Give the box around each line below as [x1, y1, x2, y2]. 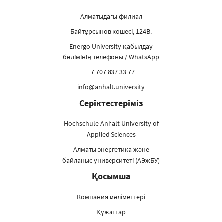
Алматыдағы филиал [80, 11, 142, 21]
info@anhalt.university [77, 82, 145, 91]
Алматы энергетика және [73, 144, 149, 154]
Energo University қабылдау [69, 41, 153, 51]
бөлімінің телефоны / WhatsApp [63, 52, 159, 61]
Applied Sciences [86, 129, 136, 139]
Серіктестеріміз [79, 97, 143, 109]
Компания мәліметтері [77, 192, 145, 201]
